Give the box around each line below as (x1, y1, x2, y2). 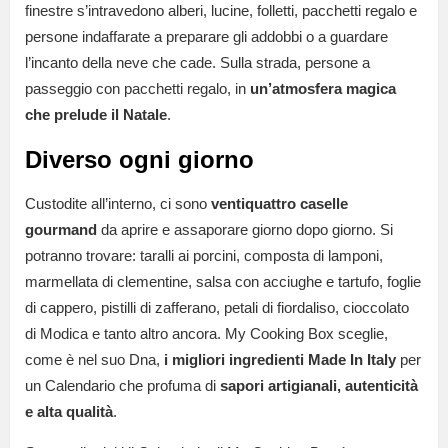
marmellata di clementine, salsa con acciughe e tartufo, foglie (25, 272, 421, 290)
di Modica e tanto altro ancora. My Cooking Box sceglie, (25, 324, 388, 342)
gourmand (25, 220, 97, 238)
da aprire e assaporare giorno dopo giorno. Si (97, 220, 393, 238)
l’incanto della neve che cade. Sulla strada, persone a (25, 53, 370, 71)
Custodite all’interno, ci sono (25, 194, 211, 212)
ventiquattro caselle (211, 194, 348, 212)
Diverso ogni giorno (25, 145, 254, 173)
